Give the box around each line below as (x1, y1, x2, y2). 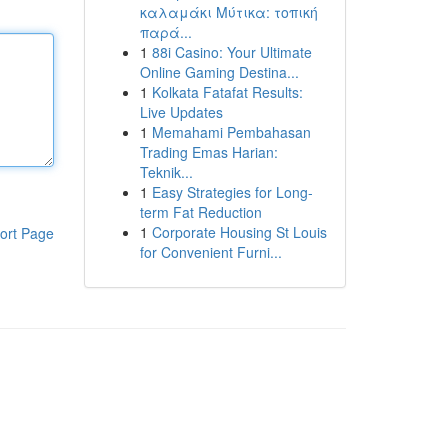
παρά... (139, 22, 192, 42)
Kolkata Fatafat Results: (151, 82, 303, 102)
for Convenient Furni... (139, 242, 282, 262)
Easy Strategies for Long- (151, 182, 313, 202)
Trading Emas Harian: (139, 142, 278, 162)
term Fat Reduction (139, 202, 262, 222)
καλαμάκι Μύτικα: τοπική (139, 2, 318, 22)
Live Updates (139, 102, 223, 122)
